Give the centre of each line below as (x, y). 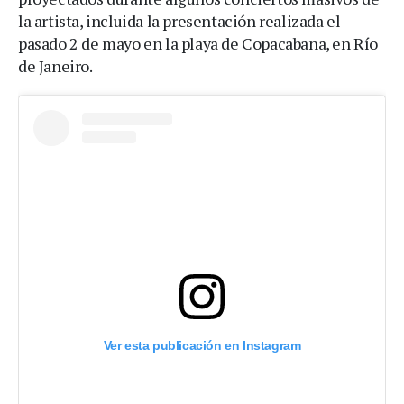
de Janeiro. (55, 65)
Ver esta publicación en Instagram (202, 345)
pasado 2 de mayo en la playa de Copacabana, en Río (198, 43)
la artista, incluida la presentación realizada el (179, 20)
